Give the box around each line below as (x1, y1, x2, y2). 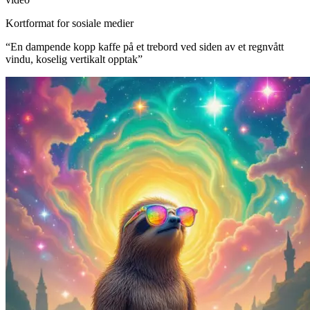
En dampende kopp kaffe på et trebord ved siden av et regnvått (10, 40, 284, 53)
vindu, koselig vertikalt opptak (6, 53, 138, 65)
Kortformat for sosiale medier (6, 17, 134, 29)
